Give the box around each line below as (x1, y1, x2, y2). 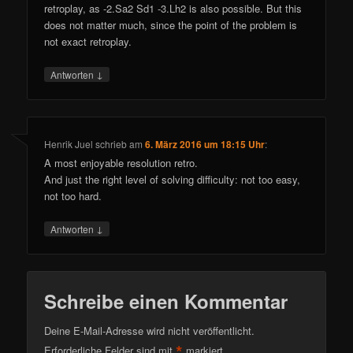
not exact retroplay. (44, 33, 132, 49)
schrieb (95, 137, 128, 151)
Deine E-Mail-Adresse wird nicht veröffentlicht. (44, 322, 255, 338)
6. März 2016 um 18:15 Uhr (145, 137, 266, 152)
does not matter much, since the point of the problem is (44, 17, 298, 32)
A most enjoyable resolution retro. (44, 155, 199, 171)
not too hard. (44, 188, 102, 204)
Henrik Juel (44, 137, 94, 151)
